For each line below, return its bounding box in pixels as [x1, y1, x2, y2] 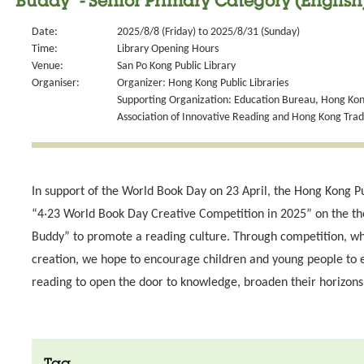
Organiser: [32, 77, 80, 89]
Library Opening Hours [117, 43, 219, 55]
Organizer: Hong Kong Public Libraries [117, 77, 288, 89]
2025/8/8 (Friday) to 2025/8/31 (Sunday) [117, 26, 300, 38]
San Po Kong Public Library [117, 60, 236, 72]
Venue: [32, 60, 63, 72]
